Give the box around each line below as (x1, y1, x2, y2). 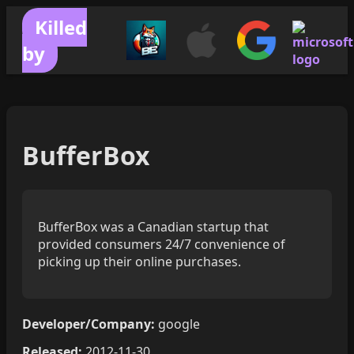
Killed (35, 14, 87, 40)
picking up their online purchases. (38, 252, 241, 270)
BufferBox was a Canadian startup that (38, 217, 269, 235)
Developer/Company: (22, 314, 155, 333)
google (155, 314, 200, 333)
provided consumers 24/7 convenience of (38, 235, 285, 253)
